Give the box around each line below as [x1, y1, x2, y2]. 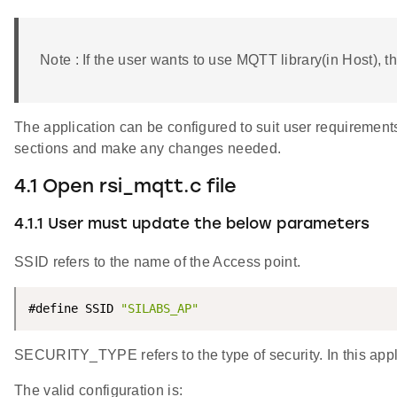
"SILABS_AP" [121, 301, 198, 316]
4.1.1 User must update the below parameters [14, 216, 370, 232]
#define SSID [28, 301, 121, 316]
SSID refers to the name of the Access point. [14, 254, 301, 270]
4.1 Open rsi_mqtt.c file [14, 177, 237, 197]
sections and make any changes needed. [14, 140, 282, 156]
